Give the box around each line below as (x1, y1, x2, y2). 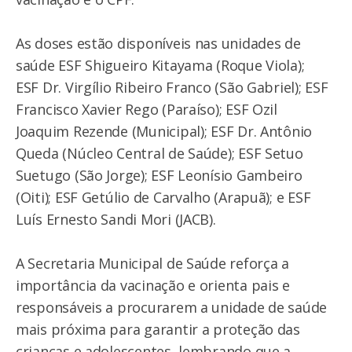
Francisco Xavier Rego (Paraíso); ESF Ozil (16, 99, 277, 119)
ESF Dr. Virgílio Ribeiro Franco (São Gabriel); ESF (16, 77, 328, 97)
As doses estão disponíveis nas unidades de (16, 33, 301, 53)
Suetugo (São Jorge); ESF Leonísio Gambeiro (16, 165, 302, 185)
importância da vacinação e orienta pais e (16, 275, 290, 295)
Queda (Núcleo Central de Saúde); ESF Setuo (16, 143, 303, 163)
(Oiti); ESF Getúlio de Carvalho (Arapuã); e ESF (16, 187, 311, 207)
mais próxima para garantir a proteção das (16, 319, 300, 339)
